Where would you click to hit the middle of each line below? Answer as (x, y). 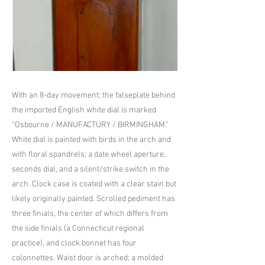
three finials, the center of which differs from (90, 214)
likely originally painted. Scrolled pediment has (93, 199)
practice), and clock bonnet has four (74, 244)
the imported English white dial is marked (84, 111)
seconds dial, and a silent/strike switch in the (91, 170)
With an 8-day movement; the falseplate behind (93, 96)
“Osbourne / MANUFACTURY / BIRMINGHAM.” (90, 125)
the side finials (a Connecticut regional (78, 229)
